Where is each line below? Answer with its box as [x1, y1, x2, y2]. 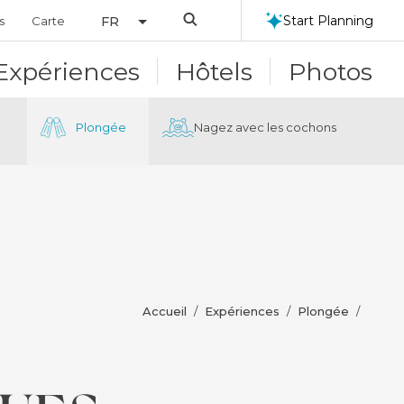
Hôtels [176, 57, 252, 87]
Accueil [142, 304, 188, 318]
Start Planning [283, 13, 374, 29]
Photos [289, 57, 372, 87]
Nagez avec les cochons [194, 120, 336, 134]
